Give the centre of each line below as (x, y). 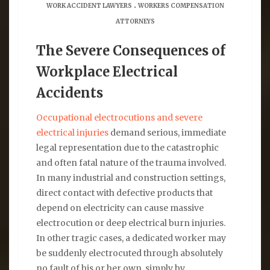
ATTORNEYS (135, 21)
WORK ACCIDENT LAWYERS (89, 6)
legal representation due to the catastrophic (127, 147)
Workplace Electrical (107, 71)
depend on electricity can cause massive (120, 208)
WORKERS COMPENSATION (181, 6)
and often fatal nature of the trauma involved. (131, 162)
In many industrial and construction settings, (131, 177)
